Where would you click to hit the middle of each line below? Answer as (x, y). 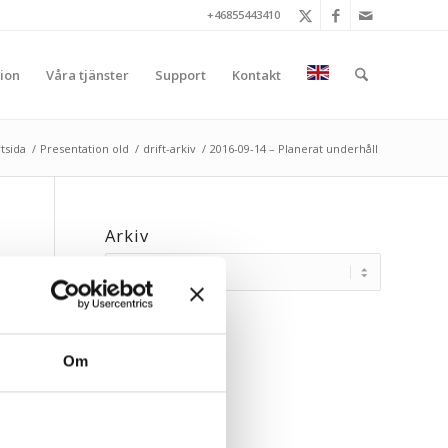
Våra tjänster (87, 75)
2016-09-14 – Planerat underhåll (294, 148)
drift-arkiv (169, 148)
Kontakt (256, 75)
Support (180, 75)
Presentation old (84, 148)
